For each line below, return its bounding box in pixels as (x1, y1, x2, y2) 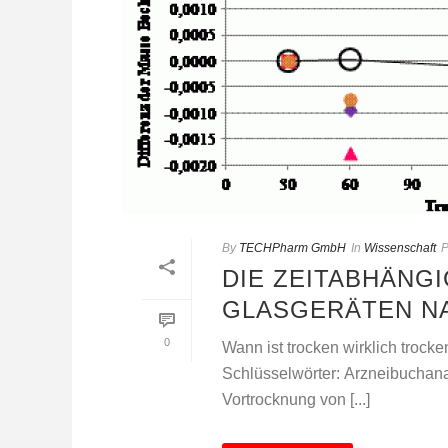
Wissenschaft (364, 241, 436, 256)
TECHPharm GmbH (239, 241, 346, 256)
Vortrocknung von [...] (222, 391, 370, 409)
